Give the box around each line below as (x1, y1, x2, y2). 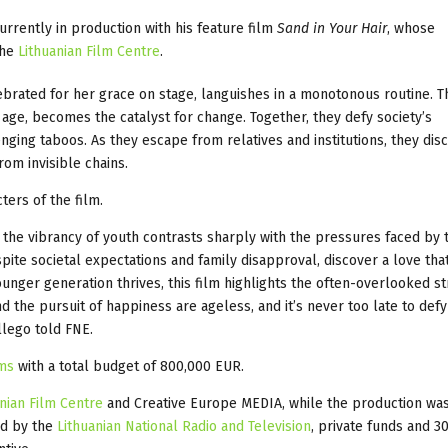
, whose (387, 19, 435, 37)
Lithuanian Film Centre (18, 42, 160, 60)
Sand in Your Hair (277, 19, 387, 37)
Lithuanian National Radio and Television (57, 417, 311, 435)
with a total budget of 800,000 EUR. (14, 357, 244, 375)
